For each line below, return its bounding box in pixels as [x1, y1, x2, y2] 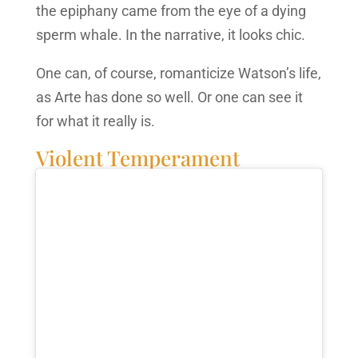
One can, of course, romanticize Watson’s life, [35, 64, 321, 82]
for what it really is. [35, 112, 155, 129]
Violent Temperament [35, 143, 240, 172]
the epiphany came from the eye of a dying [35, 2, 306, 19]
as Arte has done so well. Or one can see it [35, 88, 303, 105]
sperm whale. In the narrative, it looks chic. [35, 26, 305, 43]
